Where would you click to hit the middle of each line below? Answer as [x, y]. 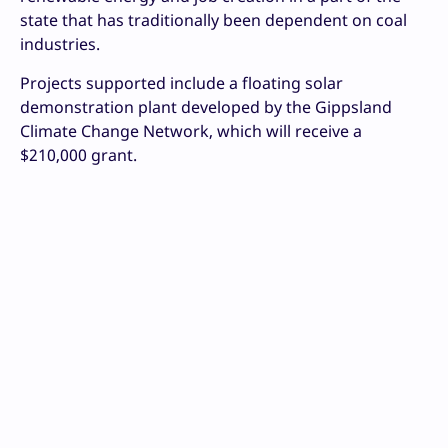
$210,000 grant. [78, 155]
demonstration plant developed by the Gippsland [206, 107]
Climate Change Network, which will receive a [191, 131]
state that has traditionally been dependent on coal [213, 20]
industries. [60, 44]
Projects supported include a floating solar [181, 83]
